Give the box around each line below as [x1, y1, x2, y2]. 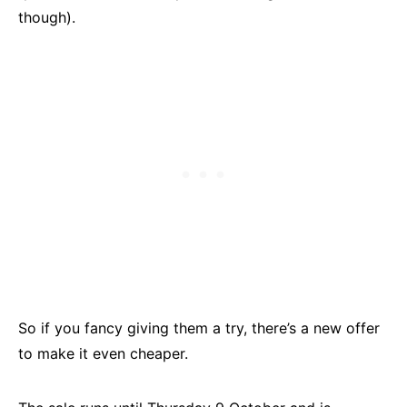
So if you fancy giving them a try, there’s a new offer [18, 319, 380, 338]
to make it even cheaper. [18, 344, 188, 363]
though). [18, 8, 75, 27]
